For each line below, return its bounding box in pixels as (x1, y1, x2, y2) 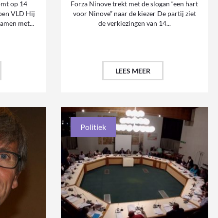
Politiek (80, 122, 106, 132)
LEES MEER (115, 67, 151, 75)
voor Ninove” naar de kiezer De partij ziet (73, 9, 196, 18)
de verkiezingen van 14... (98, 19, 171, 28)
